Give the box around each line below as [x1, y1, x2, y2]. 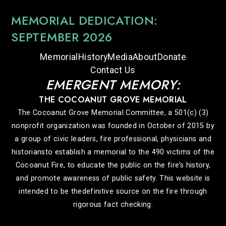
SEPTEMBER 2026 [11, 28, 112, 46]
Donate [157, 51, 186, 62]
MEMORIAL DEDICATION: [11, 11, 158, 29]
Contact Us [90, 65, 136, 75]
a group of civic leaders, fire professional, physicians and [15, 134, 211, 143]
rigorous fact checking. [73, 200, 153, 209]
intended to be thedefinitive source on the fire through [19, 187, 207, 196]
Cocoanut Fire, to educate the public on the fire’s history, [15, 160, 211, 169]
